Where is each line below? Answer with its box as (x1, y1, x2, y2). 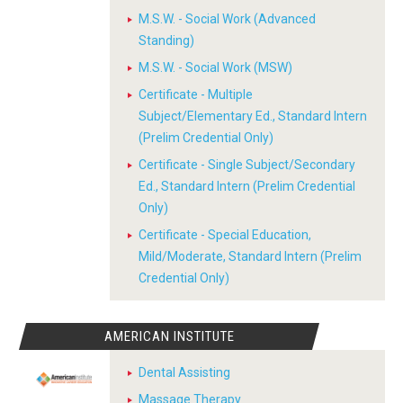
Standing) (139, 33, 194, 48)
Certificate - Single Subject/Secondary (139, 157, 355, 172)
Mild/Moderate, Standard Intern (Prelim (139, 249, 362, 264)
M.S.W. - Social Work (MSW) (139, 60, 292, 75)
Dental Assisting (139, 365, 230, 380)
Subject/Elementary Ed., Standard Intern (139, 109, 367, 123)
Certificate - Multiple (139, 87, 253, 102)
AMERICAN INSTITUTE (103, 328, 235, 345)
